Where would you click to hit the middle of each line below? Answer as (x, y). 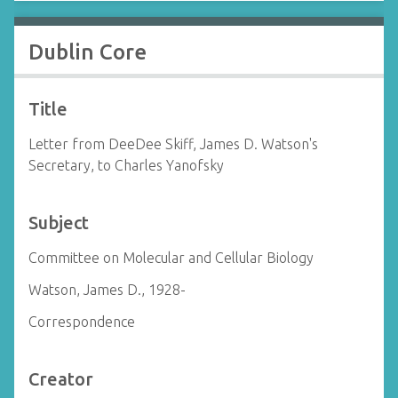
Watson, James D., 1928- (107, 290)
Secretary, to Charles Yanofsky (126, 165)
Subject (59, 223)
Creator (61, 379)
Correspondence (82, 322)
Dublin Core (88, 52)
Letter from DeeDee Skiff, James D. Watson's (173, 144)
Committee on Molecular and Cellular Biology (171, 258)
